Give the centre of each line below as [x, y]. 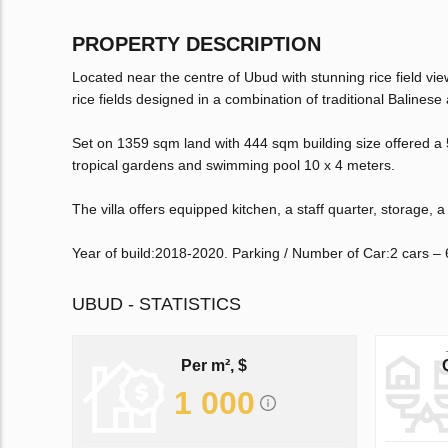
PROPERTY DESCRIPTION [196, 44]
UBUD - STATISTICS [156, 304]
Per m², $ [214, 365]
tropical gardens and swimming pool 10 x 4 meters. [233, 165]
